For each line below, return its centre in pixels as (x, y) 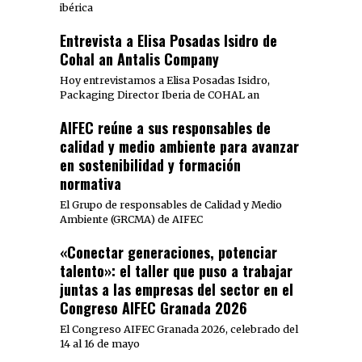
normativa (90, 184)
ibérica (76, 8)
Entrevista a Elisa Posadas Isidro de (168, 41)
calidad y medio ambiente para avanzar (179, 147)
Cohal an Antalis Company (139, 59)
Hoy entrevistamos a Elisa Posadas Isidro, (165, 81)
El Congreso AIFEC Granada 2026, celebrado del (179, 330)
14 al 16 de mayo (100, 344)
